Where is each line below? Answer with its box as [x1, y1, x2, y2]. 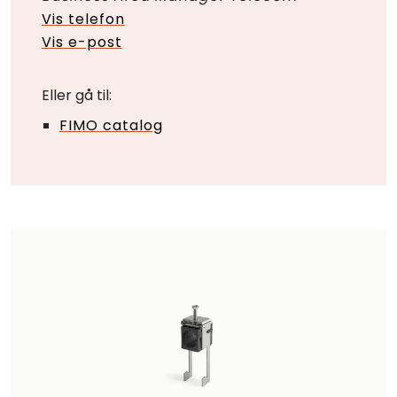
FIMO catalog [59, 114, 163, 136]
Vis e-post [42, 31, 122, 52]
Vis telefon [42, 8, 125, 29]
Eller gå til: [42, 84, 112, 105]
